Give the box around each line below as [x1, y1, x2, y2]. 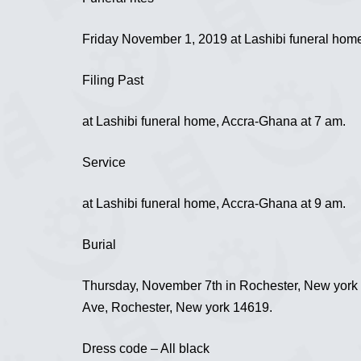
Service [82, 155, 126, 169]
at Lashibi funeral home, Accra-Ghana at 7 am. [82, 114, 346, 128]
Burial [82, 237, 119, 251]
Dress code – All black [82, 341, 210, 355]
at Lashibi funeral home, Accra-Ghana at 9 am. [82, 196, 346, 210]
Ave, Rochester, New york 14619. [82, 300, 272, 314]
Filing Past [82, 73, 143, 87]
